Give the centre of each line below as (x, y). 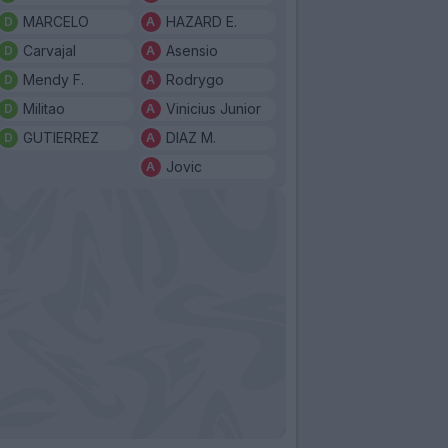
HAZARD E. (201, 21)
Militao (44, 108)
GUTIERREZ (61, 137)
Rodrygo (194, 79)
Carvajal (49, 50)
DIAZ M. (190, 137)
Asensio (191, 50)
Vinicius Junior (213, 108)
